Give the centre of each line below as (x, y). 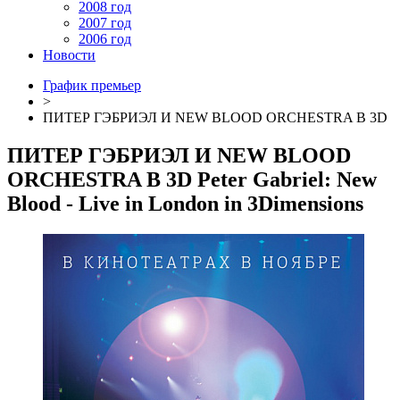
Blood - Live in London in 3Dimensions (185, 203)
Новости (69, 55)
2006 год (105, 39)
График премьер (92, 85)
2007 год (105, 23)
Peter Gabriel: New (287, 179)
